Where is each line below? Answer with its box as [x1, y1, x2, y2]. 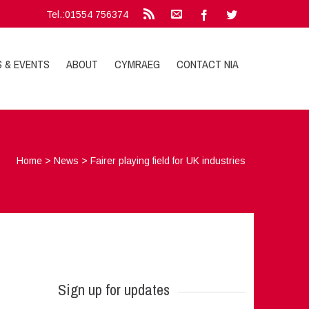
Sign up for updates [57, 279, 170, 300]
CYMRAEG [114, 57, 161, 72]
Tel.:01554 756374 [46, 9, 129, 20]
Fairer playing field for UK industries [90, 155, 246, 166]
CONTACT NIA [177, 57, 239, 72]
